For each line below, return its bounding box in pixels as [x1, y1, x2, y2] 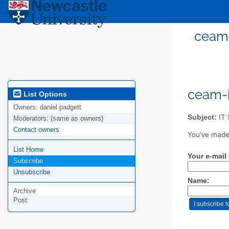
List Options [21, 89, 67, 98]
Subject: [188, 113, 217, 121]
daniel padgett [40, 103, 81, 111]
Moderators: [13, 114, 51, 123]
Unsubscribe [13, 168, 50, 176]
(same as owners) [51, 114, 103, 123]
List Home [13, 146, 43, 154]
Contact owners [13, 126, 59, 134]
